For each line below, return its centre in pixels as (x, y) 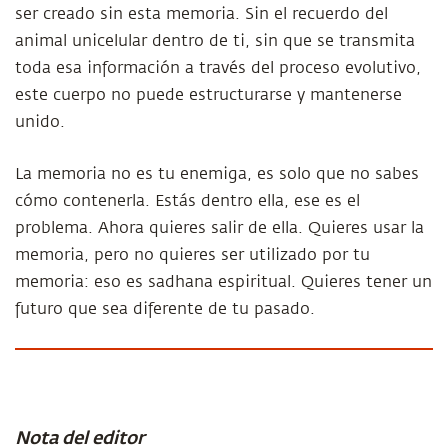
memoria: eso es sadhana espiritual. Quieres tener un (223, 282)
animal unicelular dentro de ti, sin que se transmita (215, 41)
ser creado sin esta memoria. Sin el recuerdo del (201, 14)
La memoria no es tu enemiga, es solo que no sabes (217, 174)
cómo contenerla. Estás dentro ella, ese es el (187, 201)
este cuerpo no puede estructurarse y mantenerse (208, 95)
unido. (40, 122)
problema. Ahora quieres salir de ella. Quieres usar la (219, 228)
